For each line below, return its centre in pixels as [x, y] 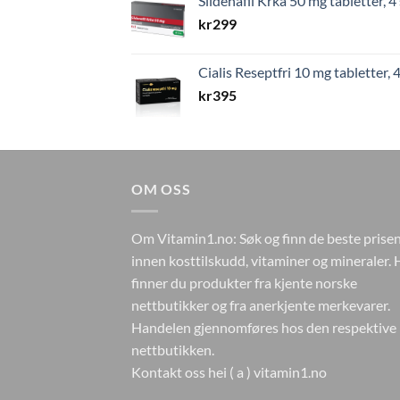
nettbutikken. [174, 349]
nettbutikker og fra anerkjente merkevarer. [261, 304]
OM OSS [161, 189]
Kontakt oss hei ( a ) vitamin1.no [229, 371]
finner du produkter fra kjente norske [244, 282]
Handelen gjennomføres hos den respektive [264, 327]
